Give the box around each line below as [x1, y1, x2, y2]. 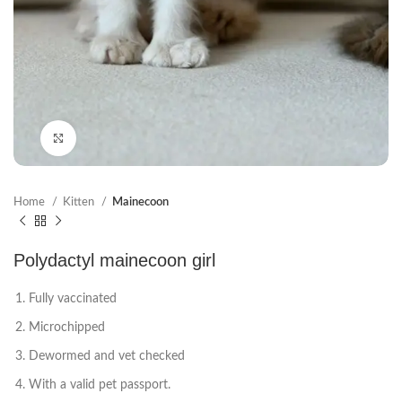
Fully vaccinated [29, 293, 117, 306]
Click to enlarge [76, 132, 156, 144]
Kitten [63, 196, 97, 209]
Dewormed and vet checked [29, 350, 185, 363]
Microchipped [29, 321, 105, 335]
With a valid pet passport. [29, 379, 170, 392]
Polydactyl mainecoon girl [13, 250, 215, 271]
